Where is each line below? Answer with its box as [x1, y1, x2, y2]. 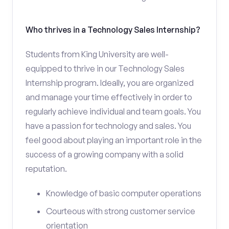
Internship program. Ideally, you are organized [26, 78, 194, 88]
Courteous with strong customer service [46, 206, 195, 216]
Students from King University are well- [26, 49, 169, 59]
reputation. [26, 164, 67, 174]
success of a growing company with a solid [26, 149, 184, 159]
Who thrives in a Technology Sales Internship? [26, 25, 200, 35]
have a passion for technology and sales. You [26, 121, 191, 131]
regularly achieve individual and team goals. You [26, 106, 201, 117]
